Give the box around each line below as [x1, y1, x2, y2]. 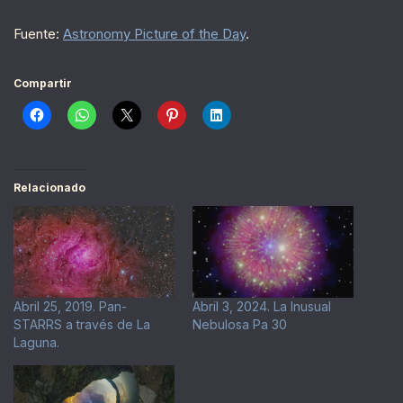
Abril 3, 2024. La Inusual [193, 298, 331, 314]
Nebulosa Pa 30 [193, 316, 287, 332]
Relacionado [13, 180, 85, 194]
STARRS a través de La [13, 316, 150, 332]
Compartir [13, 76, 72, 90]
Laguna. [13, 334, 59, 350]
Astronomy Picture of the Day [63, 24, 246, 42]
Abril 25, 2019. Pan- [13, 298, 127, 314]
